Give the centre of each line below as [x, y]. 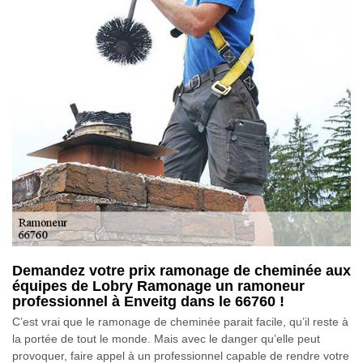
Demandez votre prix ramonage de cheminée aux [181, 271]
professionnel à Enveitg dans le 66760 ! [148, 302]
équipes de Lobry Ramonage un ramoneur [158, 286]
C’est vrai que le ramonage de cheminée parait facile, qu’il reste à [180, 322]
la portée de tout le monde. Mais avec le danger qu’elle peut [166, 339]
